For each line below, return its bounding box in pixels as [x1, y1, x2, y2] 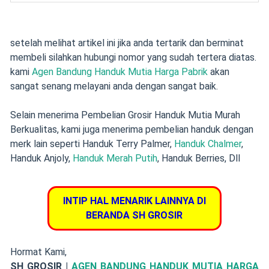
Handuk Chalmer [174, 138, 241, 150]
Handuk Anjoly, [10, 153, 73, 164]
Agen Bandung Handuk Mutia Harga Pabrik [31, 66, 208, 77]
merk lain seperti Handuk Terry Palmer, [10, 138, 174, 150]
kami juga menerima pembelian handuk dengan [61, 124, 253, 135]
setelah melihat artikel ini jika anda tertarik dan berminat [10, 37, 244, 49]
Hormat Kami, [10, 246, 67, 258]
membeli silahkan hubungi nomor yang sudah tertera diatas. [10, 52, 256, 63]
